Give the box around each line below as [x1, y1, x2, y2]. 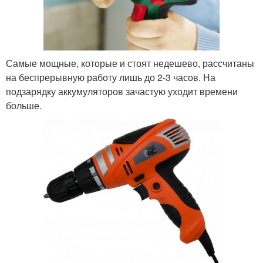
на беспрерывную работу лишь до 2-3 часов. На [6, 70, 215, 84]
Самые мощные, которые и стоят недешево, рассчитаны [6, 56, 254, 70]
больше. [6, 98, 42, 112]
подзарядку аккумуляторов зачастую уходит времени [6, 84, 238, 98]
